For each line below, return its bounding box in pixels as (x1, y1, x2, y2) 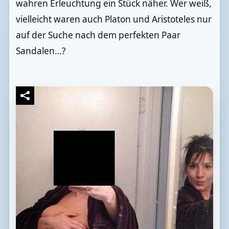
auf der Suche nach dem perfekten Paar (15, 29, 180, 41)
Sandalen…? (15, 45, 66, 57)
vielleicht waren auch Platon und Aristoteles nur (15, 13, 212, 26)
